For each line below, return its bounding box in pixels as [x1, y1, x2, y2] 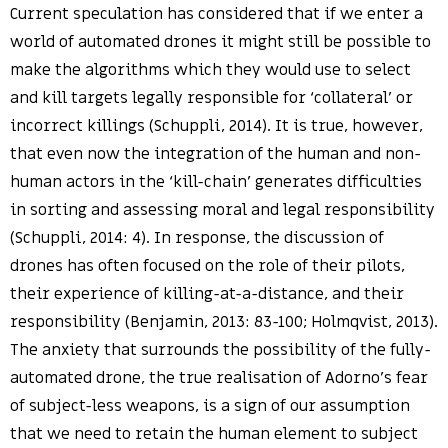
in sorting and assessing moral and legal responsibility [10, 199, 435, 221]
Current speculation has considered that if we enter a [10, 3, 423, 25]
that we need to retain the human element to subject [10, 423, 418, 445]
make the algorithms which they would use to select [10, 59, 411, 81]
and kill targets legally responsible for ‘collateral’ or [10, 87, 413, 109]
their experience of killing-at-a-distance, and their [10, 283, 404, 305]
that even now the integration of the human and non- [10, 143, 421, 165]
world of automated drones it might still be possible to [10, 31, 431, 53]
